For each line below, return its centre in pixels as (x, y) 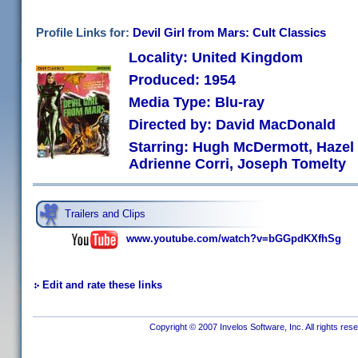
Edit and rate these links (102, 285)
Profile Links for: (84, 32)
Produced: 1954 (182, 80)
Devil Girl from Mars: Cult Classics (229, 32)
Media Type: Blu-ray (197, 102)
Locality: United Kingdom (216, 58)
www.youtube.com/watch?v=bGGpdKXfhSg (234, 239)
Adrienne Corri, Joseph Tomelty (237, 164)
